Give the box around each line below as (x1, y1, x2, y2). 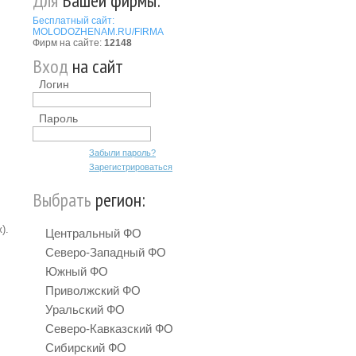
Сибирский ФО (45, 341, 126, 354)
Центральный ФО (45, 226, 141, 240)
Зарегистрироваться (89, 162, 172, 172)
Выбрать (33, 188, 91, 212)
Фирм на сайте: (33, 37, 104, 48)
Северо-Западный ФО (45, 246, 166, 259)
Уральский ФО (45, 303, 125, 316)
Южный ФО (45, 265, 108, 278)
